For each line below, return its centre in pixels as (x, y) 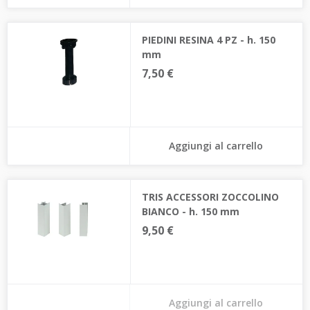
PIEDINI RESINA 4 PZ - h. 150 (208, 40)
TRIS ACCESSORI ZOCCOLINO (210, 197)
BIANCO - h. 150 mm (190, 211)
